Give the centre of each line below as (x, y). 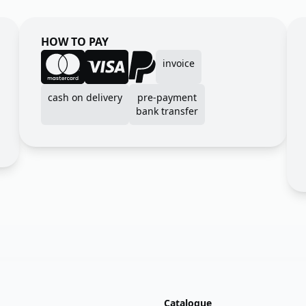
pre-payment (167, 98)
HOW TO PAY (75, 42)
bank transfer (167, 111)
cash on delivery (85, 98)
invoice (179, 64)
